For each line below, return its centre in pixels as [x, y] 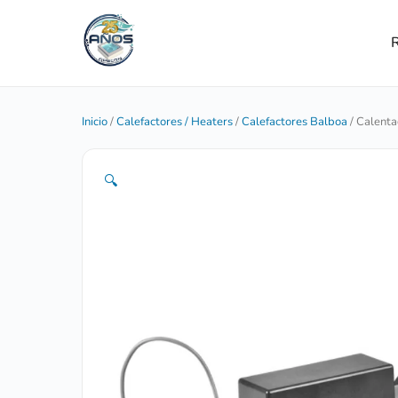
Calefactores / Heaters [175, 121]
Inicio [95, 121]
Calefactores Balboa [295, 121]
